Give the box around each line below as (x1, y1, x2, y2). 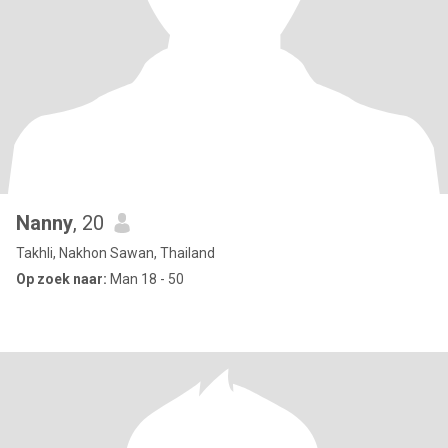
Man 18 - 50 (107, 271, 184, 287)
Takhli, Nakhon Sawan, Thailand (16, 245, 215, 261)
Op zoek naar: (16, 271, 107, 287)
